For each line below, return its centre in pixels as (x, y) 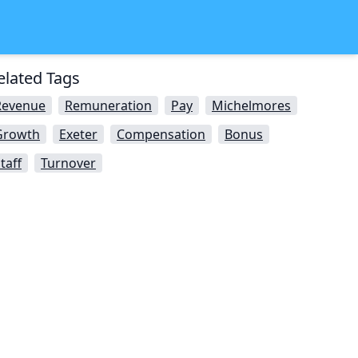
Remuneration (108, 105)
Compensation (161, 134)
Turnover (68, 163)
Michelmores (251, 105)
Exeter (78, 134)
